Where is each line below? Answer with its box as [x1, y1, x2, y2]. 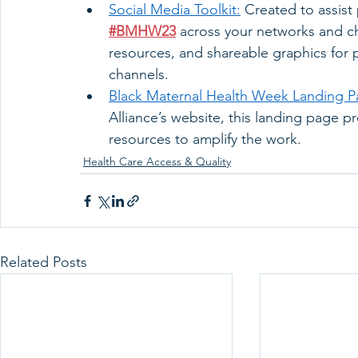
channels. [109, 66, 173, 83]
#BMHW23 [109, 22, 176, 40]
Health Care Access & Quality [83, 154, 231, 169]
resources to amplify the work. [109, 130, 305, 148]
